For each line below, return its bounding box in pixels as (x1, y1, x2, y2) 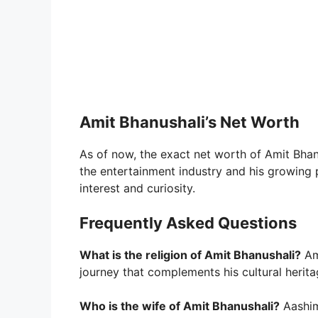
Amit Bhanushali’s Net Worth (79, 112, 300, 131)
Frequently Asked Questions (79, 213, 297, 232)
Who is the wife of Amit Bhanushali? (79, 298, 280, 313)
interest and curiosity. (79, 180, 195, 195)
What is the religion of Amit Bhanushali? (79, 247, 301, 262)
